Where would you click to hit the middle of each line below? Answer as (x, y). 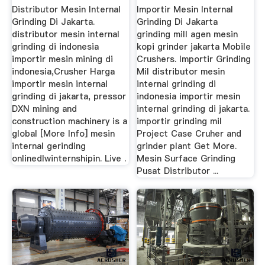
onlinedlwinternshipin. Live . (69, 158)
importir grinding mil (180, 121)
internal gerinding (49, 146)
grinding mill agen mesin (188, 34)
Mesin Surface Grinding (186, 158)
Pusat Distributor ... (178, 171)
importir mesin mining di (62, 59)
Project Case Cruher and (189, 133)
